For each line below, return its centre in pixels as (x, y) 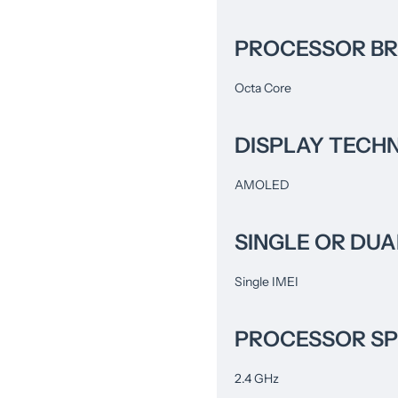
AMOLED (262, 184)
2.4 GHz (257, 378)
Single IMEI (267, 281)
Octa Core (263, 88)
